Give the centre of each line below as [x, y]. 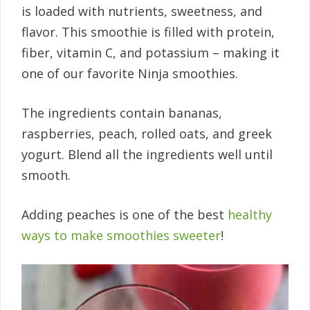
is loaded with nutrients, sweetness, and [142, 11]
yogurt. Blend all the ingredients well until [147, 155]
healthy [250, 215]
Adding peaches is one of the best [125, 215]
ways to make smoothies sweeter [121, 236]
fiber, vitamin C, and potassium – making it [151, 53]
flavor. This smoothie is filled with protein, [148, 32]
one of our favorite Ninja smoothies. [130, 74]
